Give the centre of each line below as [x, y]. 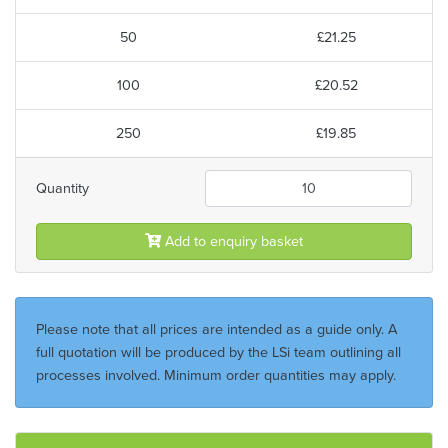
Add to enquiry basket [232, 240]
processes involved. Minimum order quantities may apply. [216, 374]
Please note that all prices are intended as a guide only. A [216, 328]
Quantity [62, 187]
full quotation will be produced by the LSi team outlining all [218, 351]
